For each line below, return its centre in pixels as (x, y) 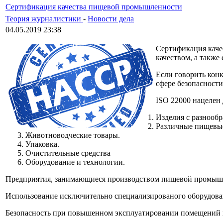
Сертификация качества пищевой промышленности (94, 7)
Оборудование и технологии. (75, 162)
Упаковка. (42, 144)
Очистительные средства (68, 153)
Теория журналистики (44, 19)
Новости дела (111, 19)
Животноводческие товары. (73, 135)
